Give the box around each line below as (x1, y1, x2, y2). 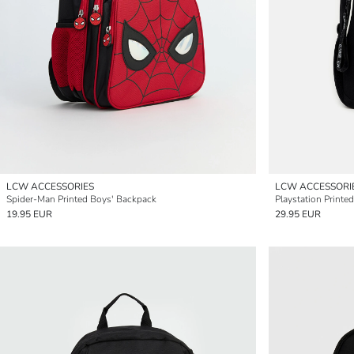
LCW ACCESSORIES (6, 180, 94, 193)
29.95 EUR (275, 208, 321, 220)
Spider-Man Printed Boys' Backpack (6, 193, 156, 205)
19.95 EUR (6, 208, 52, 220)
